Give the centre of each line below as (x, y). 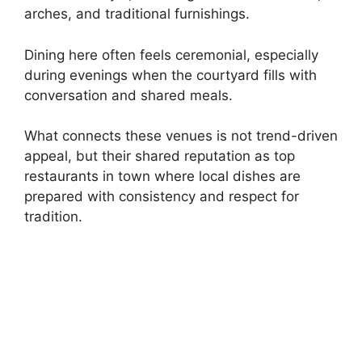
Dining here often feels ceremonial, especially (171, 55)
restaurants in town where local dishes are (162, 177)
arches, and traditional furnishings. (137, 14)
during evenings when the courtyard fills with (170, 75)
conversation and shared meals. (128, 95)
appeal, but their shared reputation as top (160, 156)
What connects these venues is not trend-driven (181, 136)
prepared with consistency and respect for (162, 197)
